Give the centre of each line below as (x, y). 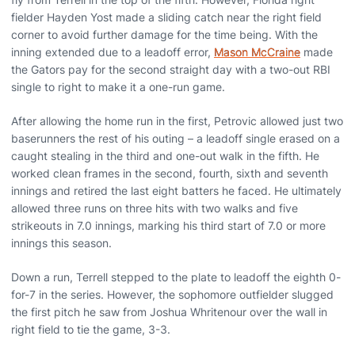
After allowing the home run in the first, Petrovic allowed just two (177, 120)
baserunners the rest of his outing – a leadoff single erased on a (176, 138)
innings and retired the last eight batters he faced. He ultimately (176, 190)
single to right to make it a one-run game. (118, 86)
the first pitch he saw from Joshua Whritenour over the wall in (169, 311)
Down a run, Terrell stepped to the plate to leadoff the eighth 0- (176, 277)
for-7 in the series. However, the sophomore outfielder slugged (172, 294)
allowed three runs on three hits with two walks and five (155, 208)
